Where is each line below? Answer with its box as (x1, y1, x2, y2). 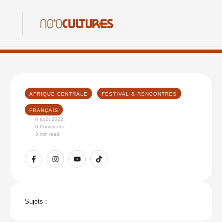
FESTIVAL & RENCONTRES (102, 91, 177, 97)
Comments (40, 124, 64, 129)
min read (40, 131, 59, 137)
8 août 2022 (35, 116, 63, 122)
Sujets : (25, 198, 47, 205)
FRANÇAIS (29, 108, 58, 113)
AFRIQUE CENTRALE (29, 91, 88, 97)
